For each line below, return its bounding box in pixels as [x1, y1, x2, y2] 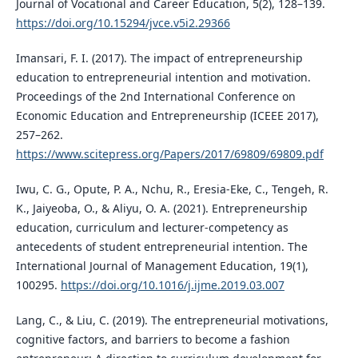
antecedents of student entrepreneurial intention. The [15, 239, 308, 255]
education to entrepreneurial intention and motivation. [15, 70, 311, 86]
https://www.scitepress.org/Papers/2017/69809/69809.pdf [15, 146, 324, 162]
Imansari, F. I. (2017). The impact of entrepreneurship [15, 50, 303, 66]
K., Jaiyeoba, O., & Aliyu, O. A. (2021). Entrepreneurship [15, 201, 308, 217]
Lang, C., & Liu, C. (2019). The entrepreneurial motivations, [15, 312, 328, 328]
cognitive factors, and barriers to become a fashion [15, 332, 290, 348]
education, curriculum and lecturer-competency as [15, 220, 288, 236]
